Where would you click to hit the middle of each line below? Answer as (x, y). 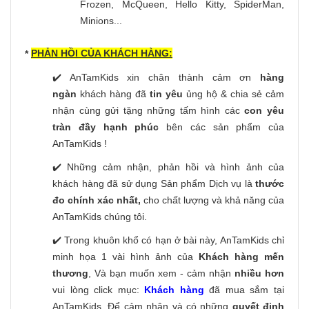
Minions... (101, 21)
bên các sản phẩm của (221, 127)
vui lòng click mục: (99, 290)
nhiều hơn (259, 273)
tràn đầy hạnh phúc (106, 127)
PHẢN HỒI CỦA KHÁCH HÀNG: (102, 53)
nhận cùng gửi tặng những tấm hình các (149, 111)
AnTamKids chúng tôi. (100, 217)
